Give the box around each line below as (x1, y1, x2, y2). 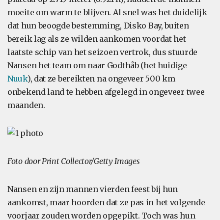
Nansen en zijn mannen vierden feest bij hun (7, 184, 178, 194)
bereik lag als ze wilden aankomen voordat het (7, 34, 186, 44)
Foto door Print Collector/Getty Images (7, 156, 140, 166)
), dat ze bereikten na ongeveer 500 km (27, 74, 175, 83)
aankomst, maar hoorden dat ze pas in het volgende (7, 197, 205, 207)
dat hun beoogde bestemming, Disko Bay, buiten (7, 21, 189, 30)
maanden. (7, 100, 45, 110)
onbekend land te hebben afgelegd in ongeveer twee (7, 87, 205, 97)
